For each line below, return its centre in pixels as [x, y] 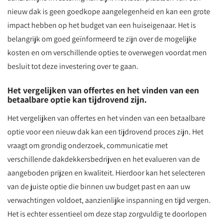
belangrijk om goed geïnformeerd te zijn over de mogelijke [102, 39]
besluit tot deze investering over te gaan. [73, 66]
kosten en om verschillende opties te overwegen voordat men [107, 53]
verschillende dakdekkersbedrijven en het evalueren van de [104, 159]
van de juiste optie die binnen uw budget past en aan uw [99, 186]
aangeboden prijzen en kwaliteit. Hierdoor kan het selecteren [106, 173]
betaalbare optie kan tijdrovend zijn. [77, 99]
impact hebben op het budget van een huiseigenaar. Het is [102, 25]
